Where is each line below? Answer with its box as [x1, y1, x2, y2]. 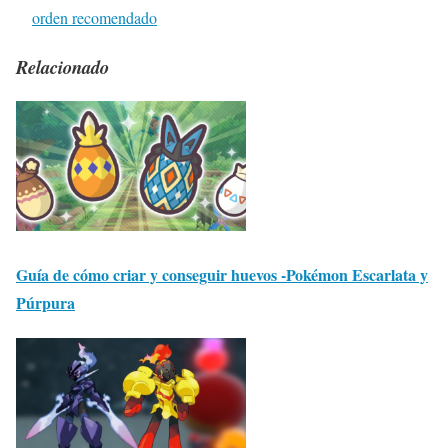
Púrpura [16, 290, 75, 314]
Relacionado [16, 53, 109, 80]
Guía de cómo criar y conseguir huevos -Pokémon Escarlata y [16, 262, 428, 286]
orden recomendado [32, 6, 157, 28]
